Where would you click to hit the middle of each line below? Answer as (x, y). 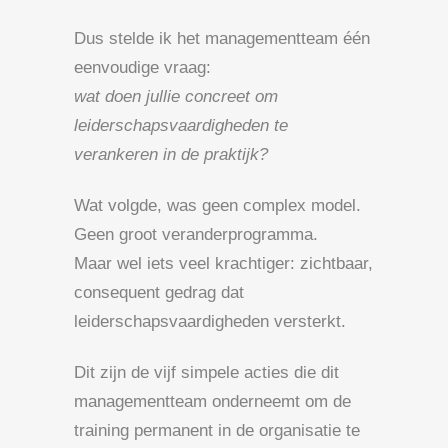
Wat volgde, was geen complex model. (217, 205)
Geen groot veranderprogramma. (196, 234)
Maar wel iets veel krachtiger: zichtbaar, (223, 263)
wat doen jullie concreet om (176, 96)
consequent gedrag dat (159, 292)
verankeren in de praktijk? (171, 154)
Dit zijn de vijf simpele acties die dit (206, 372)
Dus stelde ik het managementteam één (222, 38)
